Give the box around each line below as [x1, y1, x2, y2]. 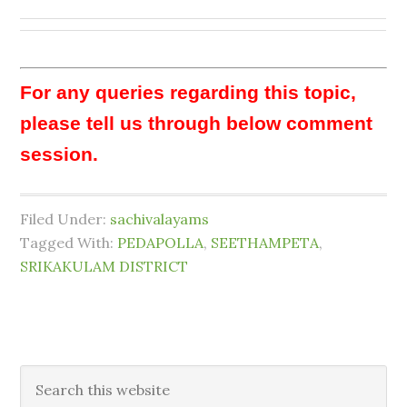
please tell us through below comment [20, 113, 373, 134]
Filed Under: [20, 210, 111, 228]
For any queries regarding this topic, [20, 82, 357, 104]
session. [20, 144, 99, 165]
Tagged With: [20, 233, 118, 252]
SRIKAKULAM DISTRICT [20, 257, 189, 275]
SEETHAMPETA [211, 233, 320, 252]
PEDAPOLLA [117, 233, 204, 252]
